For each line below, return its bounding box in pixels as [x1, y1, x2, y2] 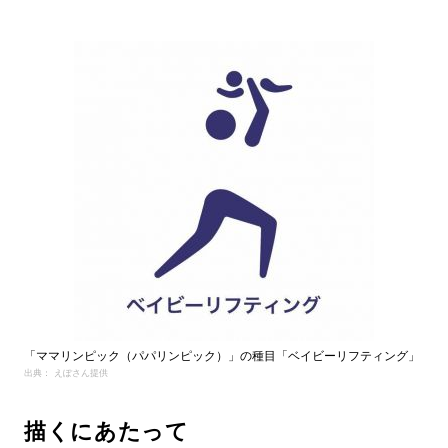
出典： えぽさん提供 [23, 367, 108, 378]
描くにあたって [23, 418, 189, 444]
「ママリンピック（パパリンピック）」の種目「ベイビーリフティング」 [23, 348, 420, 363]
